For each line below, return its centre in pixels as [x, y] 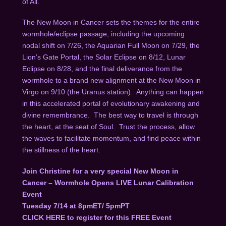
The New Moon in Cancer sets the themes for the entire [111, 22]
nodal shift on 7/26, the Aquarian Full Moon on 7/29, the [111, 46]
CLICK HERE [44, 217]
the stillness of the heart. [63, 150]
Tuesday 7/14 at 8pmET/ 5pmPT [76, 206]
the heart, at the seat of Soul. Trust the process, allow [108, 127]
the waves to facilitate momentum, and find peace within [111, 138]
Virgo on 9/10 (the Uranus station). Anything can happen [113, 92]
